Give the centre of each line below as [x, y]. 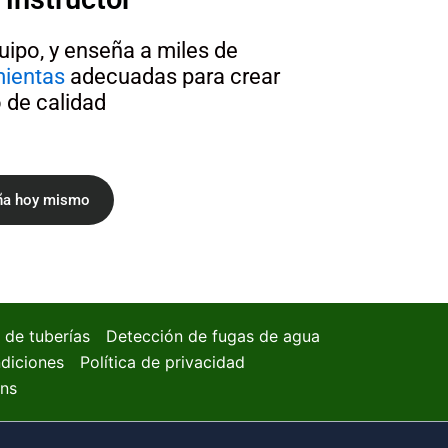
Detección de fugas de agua [212, 336]
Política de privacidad [162, 362]
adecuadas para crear [172, 77]
